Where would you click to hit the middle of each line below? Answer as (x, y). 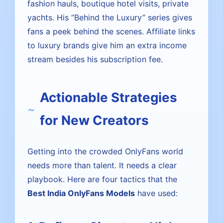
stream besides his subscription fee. (95, 59)
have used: (156, 193)
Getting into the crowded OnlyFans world (105, 151)
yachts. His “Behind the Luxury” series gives (110, 17)
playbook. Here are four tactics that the (102, 179)
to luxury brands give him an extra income (107, 45)
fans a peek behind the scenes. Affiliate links (111, 31)
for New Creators (94, 120)
